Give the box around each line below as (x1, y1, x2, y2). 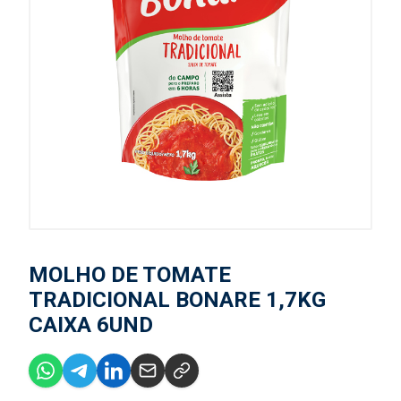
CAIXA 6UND (29, 312, 153, 337)
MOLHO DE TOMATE (29, 262, 231, 287)
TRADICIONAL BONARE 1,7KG (29, 287, 326, 312)
